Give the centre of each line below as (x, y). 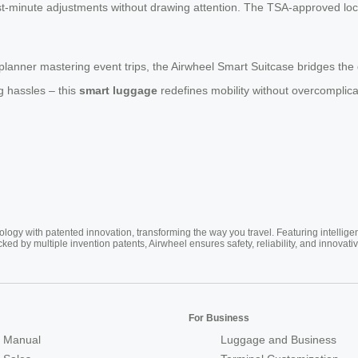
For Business (219, 318)
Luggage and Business (278, 340)
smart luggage (118, 91)
